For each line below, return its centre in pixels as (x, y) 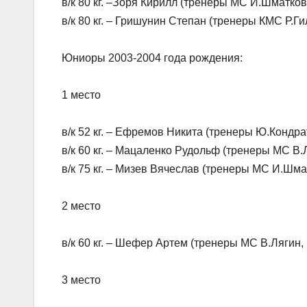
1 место (81, 95)
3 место (81, 280)
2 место (81, 206)
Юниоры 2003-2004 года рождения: (152, 58)
